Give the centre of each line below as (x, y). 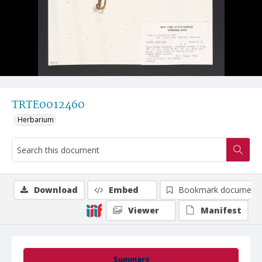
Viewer (144, 210)
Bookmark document (219, 190)
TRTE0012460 (48, 105)
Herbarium (36, 120)
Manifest (221, 210)
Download (56, 190)
